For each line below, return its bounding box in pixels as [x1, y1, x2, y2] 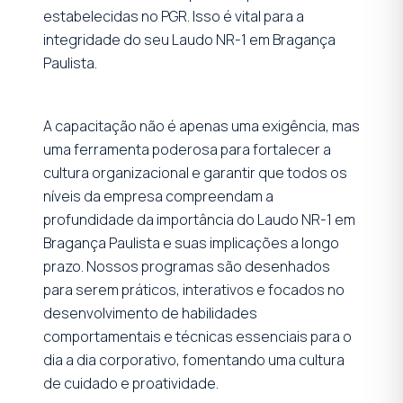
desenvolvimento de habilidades [43, 302, 257, 323]
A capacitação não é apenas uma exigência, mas [43, 115, 360, 136]
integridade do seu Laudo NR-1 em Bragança [43, 29, 336, 49]
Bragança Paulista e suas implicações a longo [43, 232, 339, 253]
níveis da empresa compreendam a [43, 185, 273, 206]
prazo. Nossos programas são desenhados [43, 255, 330, 276]
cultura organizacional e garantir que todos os [43, 162, 347, 183]
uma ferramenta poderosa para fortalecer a [43, 139, 331, 159]
